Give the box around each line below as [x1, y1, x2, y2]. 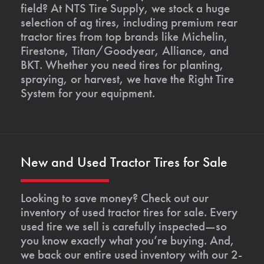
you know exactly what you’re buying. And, [21, 232, 235, 248]
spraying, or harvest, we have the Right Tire [21, 71, 234, 87]
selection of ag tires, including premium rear [21, 14, 237, 30]
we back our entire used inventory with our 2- [21, 246, 242, 262]
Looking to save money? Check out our [21, 190, 209, 206]
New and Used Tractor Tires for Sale [21, 153, 227, 171]
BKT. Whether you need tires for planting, [21, 57, 224, 72]
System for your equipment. [21, 85, 155, 101]
